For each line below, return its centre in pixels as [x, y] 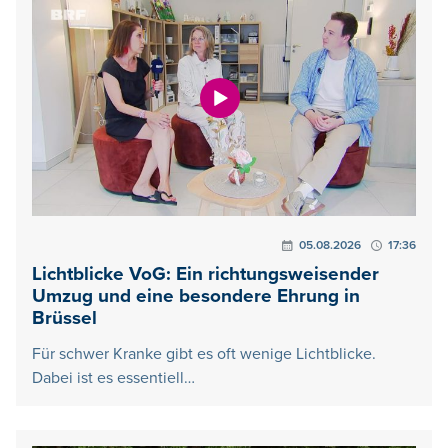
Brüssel [64, 319]
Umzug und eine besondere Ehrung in [196, 297]
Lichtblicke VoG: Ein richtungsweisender [205, 275]
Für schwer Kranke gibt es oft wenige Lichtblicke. [204, 354]
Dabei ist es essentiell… [113, 378]
